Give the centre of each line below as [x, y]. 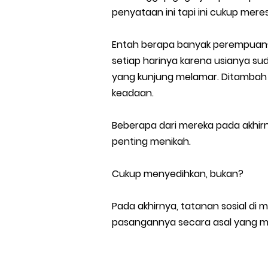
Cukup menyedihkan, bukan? [178, 174]
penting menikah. [151, 141]
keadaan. [133, 93]
